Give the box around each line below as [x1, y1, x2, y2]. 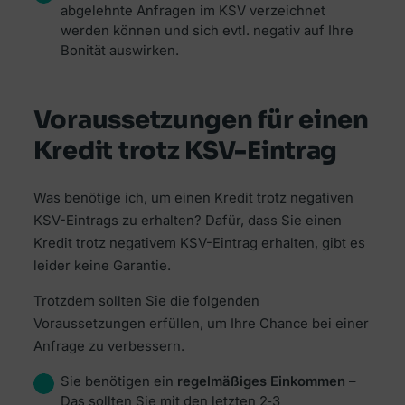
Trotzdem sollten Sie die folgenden [33, 293, 259, 310]
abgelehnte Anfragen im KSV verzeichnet [60, 3, 325, 20]
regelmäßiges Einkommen [176, 373, 345, 391]
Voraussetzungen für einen [33, 104, 369, 136]
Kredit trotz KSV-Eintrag [33, 135, 338, 166]
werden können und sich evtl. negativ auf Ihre [60, 23, 353, 40]
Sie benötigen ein [60, 373, 177, 391]
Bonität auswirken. [60, 42, 179, 60]
